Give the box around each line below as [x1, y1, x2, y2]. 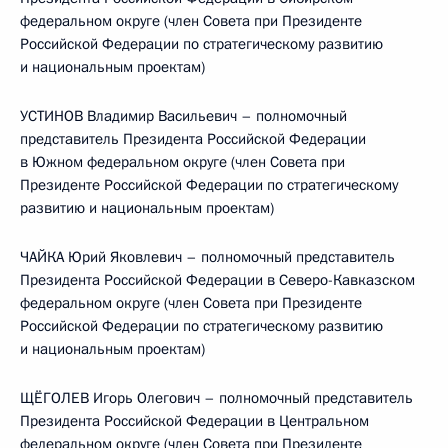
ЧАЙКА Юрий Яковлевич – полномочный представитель [20, 247, 395, 267]
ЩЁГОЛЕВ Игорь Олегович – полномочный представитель [20, 388, 413, 408]
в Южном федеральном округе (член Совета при [20, 152, 345, 172]
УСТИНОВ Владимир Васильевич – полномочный [20, 106, 347, 126]
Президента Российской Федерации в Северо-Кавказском [20, 270, 415, 290]
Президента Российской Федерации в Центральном [20, 411, 369, 431]
